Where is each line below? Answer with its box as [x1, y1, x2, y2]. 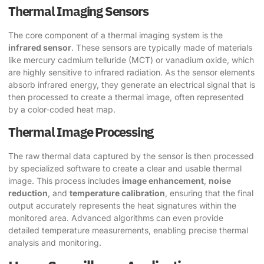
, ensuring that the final [165, 188, 253, 199]
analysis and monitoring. [8, 237, 101, 248]
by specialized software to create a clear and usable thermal [8, 163, 242, 174]
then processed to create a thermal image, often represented [8, 91, 244, 102]
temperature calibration [70, 188, 165, 199]
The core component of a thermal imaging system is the [8, 29, 223, 40]
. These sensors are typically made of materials [71, 42, 252, 52]
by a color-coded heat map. [8, 104, 115, 114]
